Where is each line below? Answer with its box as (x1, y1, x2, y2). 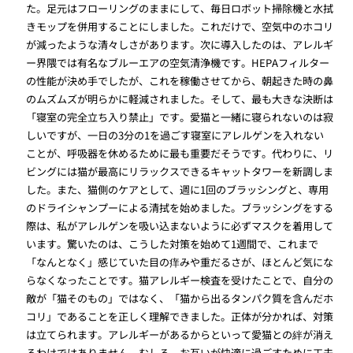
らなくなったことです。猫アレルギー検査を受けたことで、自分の (26, 272, 334, 288)
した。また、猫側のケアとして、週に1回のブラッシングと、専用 (26, 181, 329, 197)
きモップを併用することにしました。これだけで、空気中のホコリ (26, 18, 334, 34)
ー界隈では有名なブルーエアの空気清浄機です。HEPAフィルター (26, 54, 330, 70)
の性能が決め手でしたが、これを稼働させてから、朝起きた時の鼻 (26, 72, 334, 88)
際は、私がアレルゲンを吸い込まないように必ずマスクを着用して (26, 217, 334, 233)
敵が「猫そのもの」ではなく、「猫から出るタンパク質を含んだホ (26, 290, 334, 306)
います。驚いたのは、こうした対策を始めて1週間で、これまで (26, 236, 319, 251)
